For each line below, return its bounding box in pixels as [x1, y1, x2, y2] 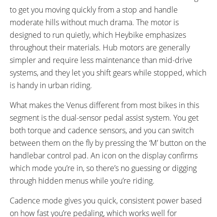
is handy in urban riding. [10, 79, 92, 91]
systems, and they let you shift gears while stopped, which [10, 67, 206, 78]
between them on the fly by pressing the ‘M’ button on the [10, 137, 206, 148]
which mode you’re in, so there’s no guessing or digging [10, 162, 197, 173]
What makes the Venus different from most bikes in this [10, 99, 199, 110]
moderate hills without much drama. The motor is [10, 16, 179, 28]
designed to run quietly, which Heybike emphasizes [10, 29, 186, 40]
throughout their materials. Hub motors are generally [10, 42, 190, 53]
